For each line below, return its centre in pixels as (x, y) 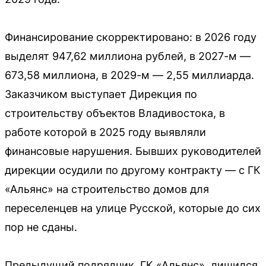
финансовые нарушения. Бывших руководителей (133, 151)
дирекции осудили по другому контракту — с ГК (133, 170)
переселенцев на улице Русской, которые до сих (133, 208)
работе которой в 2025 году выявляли (105, 132)
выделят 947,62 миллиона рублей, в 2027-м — (128, 56)
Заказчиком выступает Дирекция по (101, 94)
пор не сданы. (41, 227)
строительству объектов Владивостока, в (115, 113)
